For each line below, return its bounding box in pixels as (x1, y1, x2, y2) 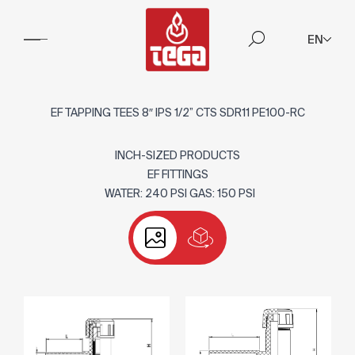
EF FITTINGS (147, 168, 208, 181)
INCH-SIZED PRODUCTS (115, 149, 240, 162)
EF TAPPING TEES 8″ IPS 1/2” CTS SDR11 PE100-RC (50, 106, 305, 119)
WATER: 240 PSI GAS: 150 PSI (100, 187, 255, 200)
